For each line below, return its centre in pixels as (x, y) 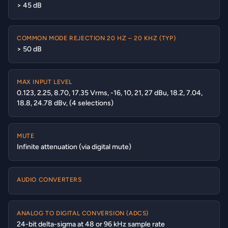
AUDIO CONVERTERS (49, 180)
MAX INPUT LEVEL (45, 82)
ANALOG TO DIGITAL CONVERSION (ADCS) (83, 213)
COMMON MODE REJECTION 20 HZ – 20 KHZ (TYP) (96, 38)
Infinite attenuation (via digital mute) (74, 147)
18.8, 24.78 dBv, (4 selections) (65, 103)
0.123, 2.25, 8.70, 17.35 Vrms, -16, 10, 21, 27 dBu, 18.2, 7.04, (110, 93)
